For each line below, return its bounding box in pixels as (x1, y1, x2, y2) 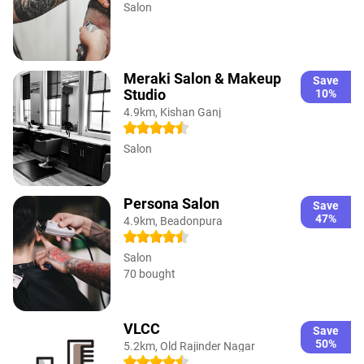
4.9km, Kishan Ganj (123, 105, 221, 119)
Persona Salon (123, 194, 219, 212)
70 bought (123, 266, 175, 280)
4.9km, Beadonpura (123, 214, 223, 227)
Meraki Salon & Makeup (123, 69, 281, 87)
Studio (123, 85, 166, 103)
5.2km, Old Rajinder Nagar (123, 339, 255, 353)
